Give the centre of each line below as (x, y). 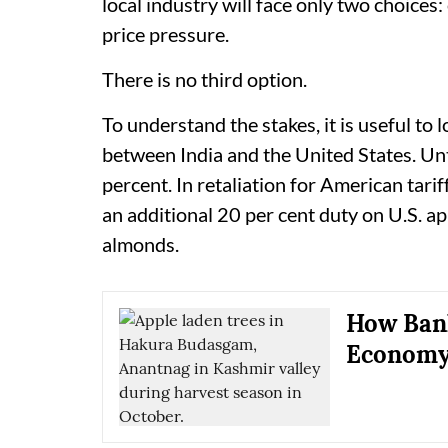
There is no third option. (204, 79)
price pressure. (165, 34)
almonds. (140, 244)
